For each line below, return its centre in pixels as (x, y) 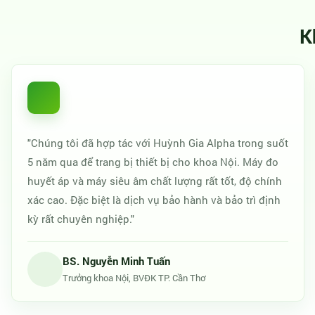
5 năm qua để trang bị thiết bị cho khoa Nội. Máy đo (153, 162)
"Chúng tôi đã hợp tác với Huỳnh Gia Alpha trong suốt (158, 143)
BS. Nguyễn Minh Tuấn (116, 261)
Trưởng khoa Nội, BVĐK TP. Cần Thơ (134, 278)
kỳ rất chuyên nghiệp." (81, 219)
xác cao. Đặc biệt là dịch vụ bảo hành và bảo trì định (154, 200)
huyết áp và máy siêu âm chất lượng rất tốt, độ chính (155, 181)
